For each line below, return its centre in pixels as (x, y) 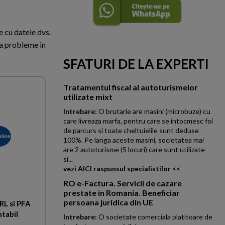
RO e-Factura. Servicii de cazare (123, 183)
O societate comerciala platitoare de (155, 217)
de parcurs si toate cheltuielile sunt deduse (131, 130)
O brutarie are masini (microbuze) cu (154, 111)
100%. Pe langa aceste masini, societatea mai (134, 140)
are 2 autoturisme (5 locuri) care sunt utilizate (134, 149)
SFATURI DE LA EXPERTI (136, 64)
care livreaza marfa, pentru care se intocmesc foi (138, 121)
